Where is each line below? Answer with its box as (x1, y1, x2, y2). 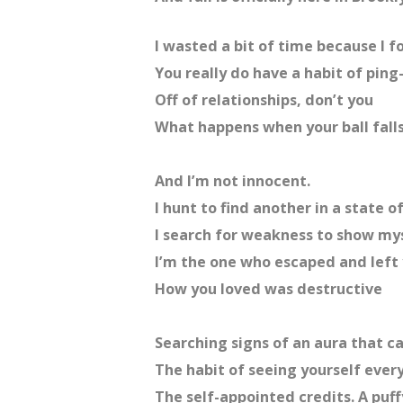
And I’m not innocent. (155, 171, 310, 192)
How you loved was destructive (155, 279, 382, 300)
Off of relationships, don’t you (155, 90, 373, 111)
